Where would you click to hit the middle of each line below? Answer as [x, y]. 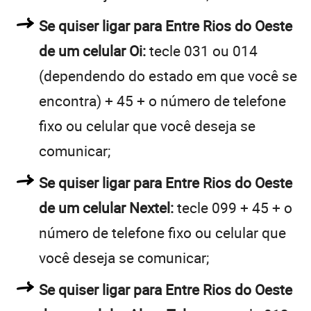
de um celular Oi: [92, 50]
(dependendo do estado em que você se [168, 75]
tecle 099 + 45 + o [233, 207]
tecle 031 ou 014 [202, 50]
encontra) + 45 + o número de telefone [162, 100]
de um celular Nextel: [106, 207]
